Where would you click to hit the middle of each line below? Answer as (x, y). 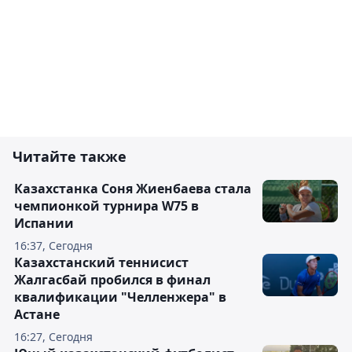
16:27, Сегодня (53, 337)
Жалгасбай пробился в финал (112, 280)
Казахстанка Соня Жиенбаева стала (133, 189)
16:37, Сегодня (53, 246)
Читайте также (70, 157)
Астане (37, 315)
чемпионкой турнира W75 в (106, 206)
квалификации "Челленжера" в (120, 297)
